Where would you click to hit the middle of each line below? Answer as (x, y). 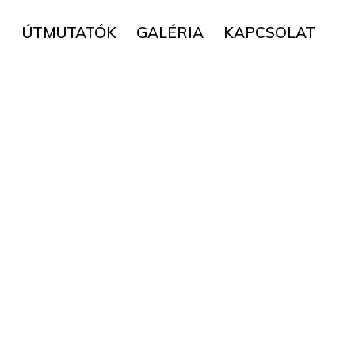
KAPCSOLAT (269, 32)
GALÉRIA (170, 32)
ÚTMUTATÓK (69, 32)
